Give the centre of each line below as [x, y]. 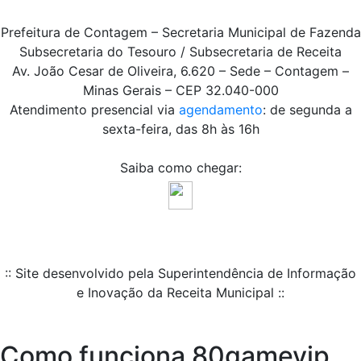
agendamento [220, 110]
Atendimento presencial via [94, 110]
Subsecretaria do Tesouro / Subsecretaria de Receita [180, 52]
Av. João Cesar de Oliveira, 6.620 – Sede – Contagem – [180, 71]
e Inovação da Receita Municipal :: [180, 293]
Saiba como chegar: [180, 168]
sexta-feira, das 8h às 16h [180, 129]
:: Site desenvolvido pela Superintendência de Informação [180, 274]
